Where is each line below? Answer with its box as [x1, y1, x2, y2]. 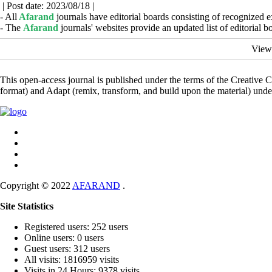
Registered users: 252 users [24, 222, 128, 232]
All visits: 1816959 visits [24, 254, 119, 265]
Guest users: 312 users [24, 243, 110, 254]
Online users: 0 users [24, 233, 104, 243]
